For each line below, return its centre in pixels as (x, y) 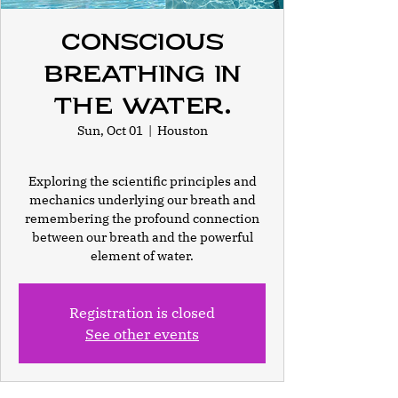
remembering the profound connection (142, 219)
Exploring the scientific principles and (142, 181)
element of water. (142, 256)
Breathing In (142, 74)
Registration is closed (142, 313)
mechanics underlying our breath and (142, 200)
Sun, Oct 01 (110, 131)
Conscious (142, 42)
